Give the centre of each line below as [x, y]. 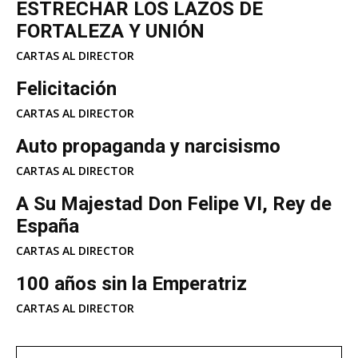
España [48, 226]
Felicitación [66, 88]
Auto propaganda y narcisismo [148, 146]
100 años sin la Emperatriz [131, 283]
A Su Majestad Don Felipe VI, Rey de [174, 203]
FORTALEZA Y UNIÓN [110, 31]
